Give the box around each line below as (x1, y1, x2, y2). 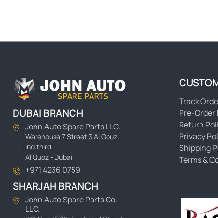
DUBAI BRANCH (13, 107, 83, 120)
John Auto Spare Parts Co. (25, 194, 117, 205)
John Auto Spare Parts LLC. (25, 121, 120, 132)
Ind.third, (25, 142, 53, 152)
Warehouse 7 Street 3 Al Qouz (25, 132, 117, 142)
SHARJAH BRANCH (13, 180, 98, 193)
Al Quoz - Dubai (25, 152, 72, 162)
